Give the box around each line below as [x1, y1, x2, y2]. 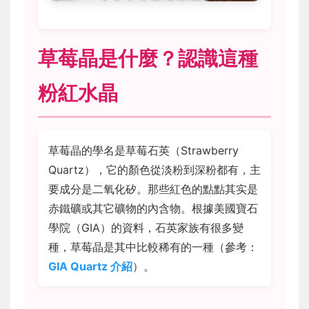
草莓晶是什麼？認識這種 [38, 46, 258, 71]
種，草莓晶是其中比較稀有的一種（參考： [48, 240, 258, 255]
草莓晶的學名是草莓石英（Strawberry [48, 143, 239, 158]
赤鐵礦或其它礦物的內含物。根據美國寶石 [48, 201, 258, 216]
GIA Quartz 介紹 [48, 259, 132, 274]
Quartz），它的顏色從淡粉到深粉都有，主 [48, 163, 261, 177]
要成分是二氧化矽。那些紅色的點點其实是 [48, 182, 258, 197]
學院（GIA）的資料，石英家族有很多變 [48, 221, 243, 235]
